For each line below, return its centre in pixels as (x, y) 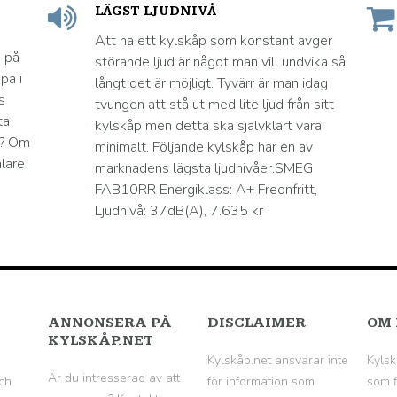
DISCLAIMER (257, 323)
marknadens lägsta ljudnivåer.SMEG (204, 168)
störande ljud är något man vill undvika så (220, 62)
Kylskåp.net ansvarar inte (278, 360)
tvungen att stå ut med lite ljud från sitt (214, 105)
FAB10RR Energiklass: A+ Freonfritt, (206, 190)
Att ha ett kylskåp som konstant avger (214, 41)
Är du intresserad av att (114, 378)
